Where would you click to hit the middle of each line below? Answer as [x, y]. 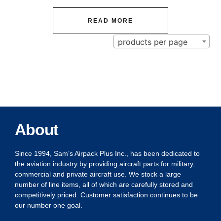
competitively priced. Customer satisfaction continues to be [106, 195]
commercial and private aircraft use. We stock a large [98, 174]
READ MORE [110, 20]
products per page [152, 42]
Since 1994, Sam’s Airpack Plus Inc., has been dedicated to [107, 154]
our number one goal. [49, 205]
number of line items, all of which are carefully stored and [104, 185]
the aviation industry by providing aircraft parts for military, [105, 164]
